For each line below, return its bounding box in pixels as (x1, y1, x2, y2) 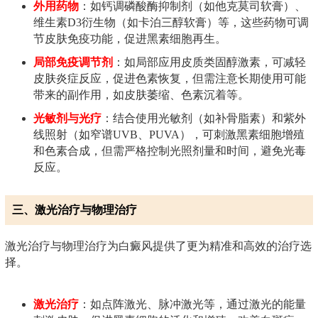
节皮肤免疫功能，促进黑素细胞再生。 (33, 32, 226, 45)
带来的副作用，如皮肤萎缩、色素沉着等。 (33, 88, 249, 101)
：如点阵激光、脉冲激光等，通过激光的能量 (79, 297, 306, 310)
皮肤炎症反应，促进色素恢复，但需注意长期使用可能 (33, 72, 306, 84)
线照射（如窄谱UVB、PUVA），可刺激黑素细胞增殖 (33, 128, 305, 141)
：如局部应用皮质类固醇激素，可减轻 (113, 55, 306, 68)
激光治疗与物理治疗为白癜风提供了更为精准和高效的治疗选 (5, 239, 312, 252)
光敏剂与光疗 (33, 111, 102, 124)
